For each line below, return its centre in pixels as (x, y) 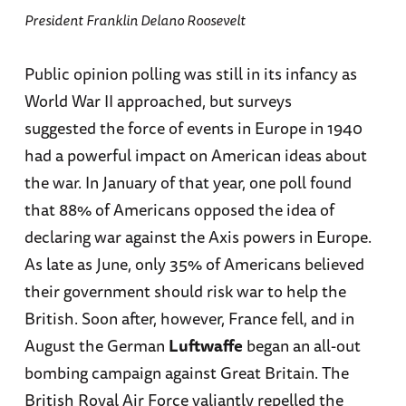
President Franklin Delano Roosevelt (135, 20)
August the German (96, 346)
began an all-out (301, 346)
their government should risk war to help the (185, 291)
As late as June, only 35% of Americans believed (194, 264)
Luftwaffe (205, 346)
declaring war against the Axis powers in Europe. (198, 237)
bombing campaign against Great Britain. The (186, 373)
